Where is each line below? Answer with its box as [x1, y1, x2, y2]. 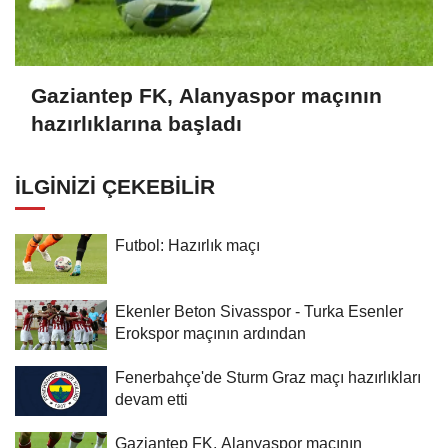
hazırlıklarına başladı [31, 112, 242, 136]
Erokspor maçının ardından [115, 323, 306, 342]
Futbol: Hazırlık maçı [115, 236, 260, 255]
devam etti [115, 389, 188, 408]
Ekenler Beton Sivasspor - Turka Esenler [115, 301, 403, 320]
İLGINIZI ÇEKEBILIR [15, 175, 215, 199]
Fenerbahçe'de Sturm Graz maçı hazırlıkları [115, 367, 421, 386]
